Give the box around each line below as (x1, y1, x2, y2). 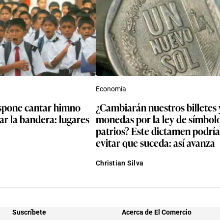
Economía (96, 84, 126, 93)
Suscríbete (12, 208, 46, 216)
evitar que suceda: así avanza (96, 135, 215, 150)
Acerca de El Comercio (122, 208, 192, 216)
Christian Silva (96, 159, 144, 167)
